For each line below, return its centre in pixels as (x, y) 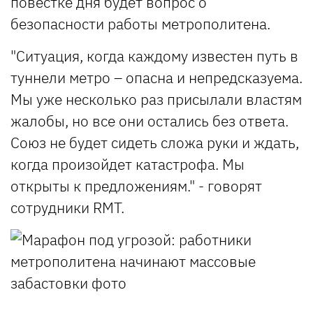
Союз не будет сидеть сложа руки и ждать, (155, 142)
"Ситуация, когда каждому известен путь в (154, 56)
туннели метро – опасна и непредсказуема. (156, 77)
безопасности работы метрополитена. (140, 23)
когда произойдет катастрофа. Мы (128, 164)
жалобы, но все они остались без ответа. (150, 121)
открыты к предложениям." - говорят (136, 185)
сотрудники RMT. (67, 207)
